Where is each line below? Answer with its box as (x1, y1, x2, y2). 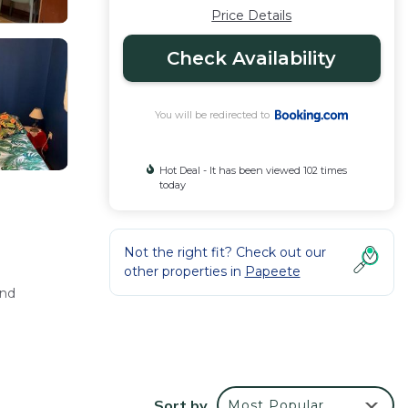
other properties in (123, 263, 245, 280)
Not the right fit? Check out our (123, 244, 326, 260)
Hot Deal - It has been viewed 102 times (158, 164, 347, 177)
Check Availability (167, 47, 337, 69)
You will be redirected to (155, 108, 276, 121)
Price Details (211, 7, 292, 24)
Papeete (244, 263, 301, 280)
